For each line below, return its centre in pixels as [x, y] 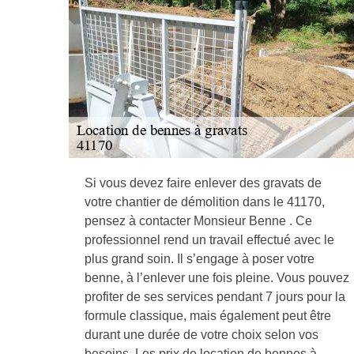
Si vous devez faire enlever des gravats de [203, 183]
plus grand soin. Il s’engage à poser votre [200, 259]
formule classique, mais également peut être [208, 316]
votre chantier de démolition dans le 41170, [205, 202]
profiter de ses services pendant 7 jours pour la [215, 297]
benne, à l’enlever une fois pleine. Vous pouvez [217, 278]
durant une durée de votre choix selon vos [201, 335]
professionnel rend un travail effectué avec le [209, 240]
